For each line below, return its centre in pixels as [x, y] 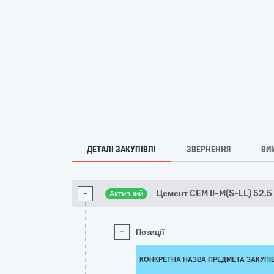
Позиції [150, 232]
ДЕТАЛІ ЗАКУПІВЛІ [121, 149]
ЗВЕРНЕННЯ [209, 149]
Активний [127, 194]
